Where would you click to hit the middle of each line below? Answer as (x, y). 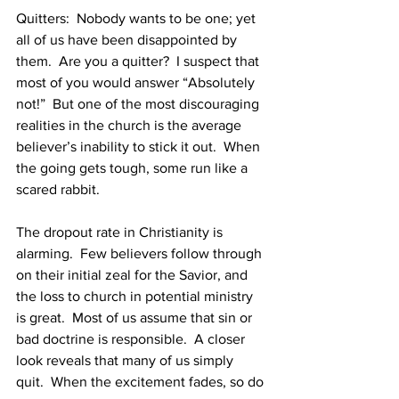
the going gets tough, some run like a (134, 168)
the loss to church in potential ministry (136, 296)
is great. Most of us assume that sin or (136, 318)
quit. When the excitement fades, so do (142, 382)
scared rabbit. (58, 189)
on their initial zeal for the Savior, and (134, 275)
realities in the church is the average (130, 125)
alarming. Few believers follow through (141, 253)
